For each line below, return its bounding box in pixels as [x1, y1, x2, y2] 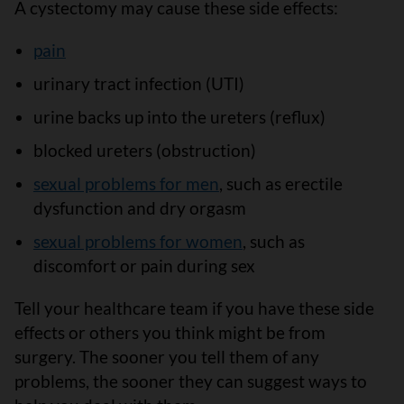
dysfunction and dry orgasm [32, 197, 246, 218]
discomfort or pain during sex [32, 254, 255, 276]
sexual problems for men [32, 172, 219, 194]
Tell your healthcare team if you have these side [14, 297, 374, 318]
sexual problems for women [32, 230, 243, 252]
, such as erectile [218, 172, 343, 194]
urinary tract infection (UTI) [32, 72, 244, 94]
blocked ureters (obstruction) [32, 139, 256, 161]
